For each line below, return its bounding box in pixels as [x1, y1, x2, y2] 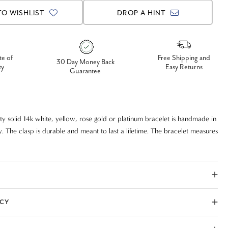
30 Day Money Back [56, 58, 115, 66]
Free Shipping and [158, 53, 210, 62]
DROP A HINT [117, 9, 168, 17]
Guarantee [70, 67, 101, 75]
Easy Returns [165, 63, 203, 71]
